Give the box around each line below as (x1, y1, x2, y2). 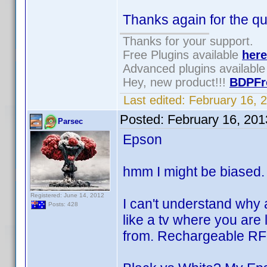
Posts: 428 (46, 201, 78, 208)
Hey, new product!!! (123, 76, 229, 89)
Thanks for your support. (123, 35, 253, 48)
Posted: (120, 113, 167, 127)
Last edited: (120, 94, 189, 107)
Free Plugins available (123, 48, 242, 61)
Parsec (58, 117, 83, 126)
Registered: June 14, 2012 (30, 192, 104, 198)
